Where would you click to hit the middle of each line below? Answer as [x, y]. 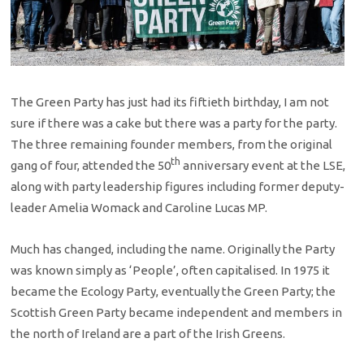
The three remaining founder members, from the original [172, 145]
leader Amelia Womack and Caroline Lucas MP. [139, 208]
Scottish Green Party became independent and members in [177, 312]
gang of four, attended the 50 [91, 166]
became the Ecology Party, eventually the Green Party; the [173, 291]
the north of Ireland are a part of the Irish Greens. [148, 333]
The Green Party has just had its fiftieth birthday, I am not [170, 102]
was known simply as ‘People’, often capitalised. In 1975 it [171, 270]
